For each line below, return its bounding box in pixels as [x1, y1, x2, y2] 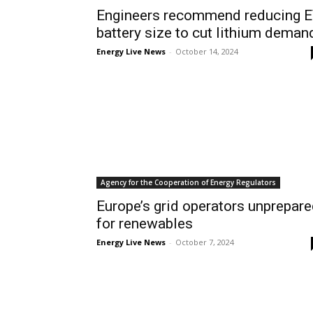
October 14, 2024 [175, 46, 238, 57]
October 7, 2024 [175, 237, 234, 247]
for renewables [96, 215, 193, 232]
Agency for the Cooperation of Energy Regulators [101, 177, 276, 187]
